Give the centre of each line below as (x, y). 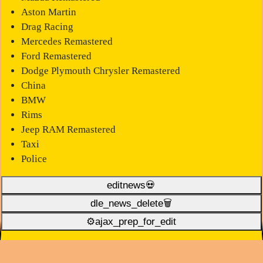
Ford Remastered (56, 56)
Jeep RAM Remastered (68, 129)
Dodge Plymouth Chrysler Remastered (100, 70)
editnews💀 (131, 185)
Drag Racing (47, 26)
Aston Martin (48, 12)
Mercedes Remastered (67, 41)
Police (34, 159)
